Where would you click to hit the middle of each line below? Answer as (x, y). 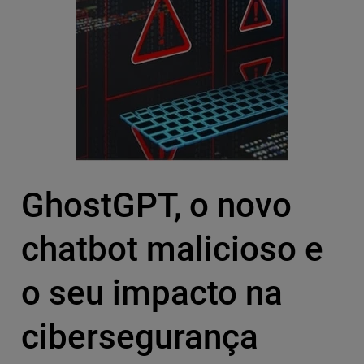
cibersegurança (139, 337)
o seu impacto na (152, 293)
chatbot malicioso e (172, 249)
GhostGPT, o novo (156, 206)
